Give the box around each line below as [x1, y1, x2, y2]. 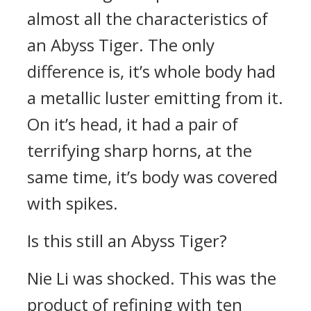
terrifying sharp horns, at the [27, 139, 252, 162]
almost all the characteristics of [27, 7, 268, 30]
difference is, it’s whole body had [27, 60, 276, 83]
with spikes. [27, 192, 118, 215]
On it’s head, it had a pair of [27, 112, 238, 135]
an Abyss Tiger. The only [27, 33, 215, 56]
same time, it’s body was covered [27, 165, 278, 188]
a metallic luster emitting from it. [27, 86, 283, 109]
